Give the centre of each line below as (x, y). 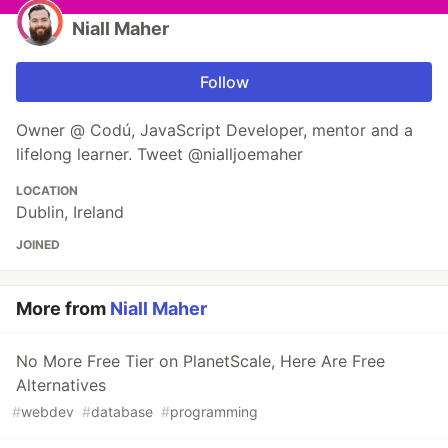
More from (63, 309)
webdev (47, 412)
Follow (224, 82)
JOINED (38, 245)
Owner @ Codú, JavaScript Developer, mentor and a (214, 130)
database (122, 412)
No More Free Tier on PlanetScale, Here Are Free (200, 361)
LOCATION (47, 191)
